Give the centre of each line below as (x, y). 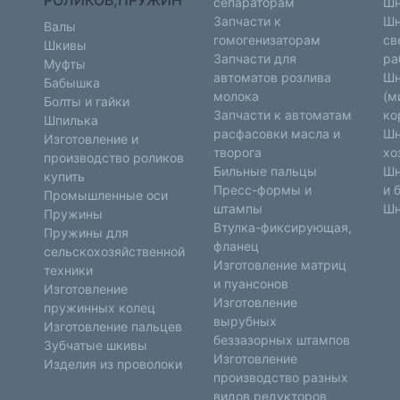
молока (236, 96)
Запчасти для (255, 58)
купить (64, 176)
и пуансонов (251, 283)
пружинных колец (100, 308)
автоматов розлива (272, 77)
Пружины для (86, 233)
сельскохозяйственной (114, 251)
